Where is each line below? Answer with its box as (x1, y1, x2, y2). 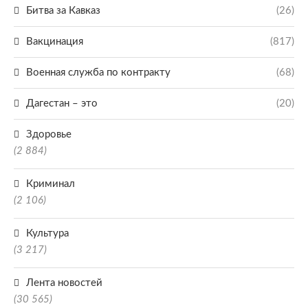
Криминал (26, 179, 75, 189)
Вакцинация (26, 36, 83, 47)
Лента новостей (26, 278, 102, 288)
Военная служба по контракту (26, 67, 170, 78)
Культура (26, 228, 69, 239)
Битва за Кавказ (26, 5, 100, 16)
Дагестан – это (26, 98, 98, 109)
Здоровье (26, 129, 71, 140)
